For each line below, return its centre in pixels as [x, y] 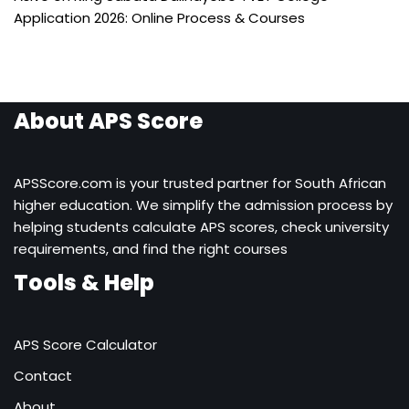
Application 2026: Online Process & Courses [159, 17]
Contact [43, 376]
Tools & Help [84, 283]
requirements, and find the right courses [151, 249]
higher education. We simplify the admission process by [203, 205]
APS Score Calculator [85, 345]
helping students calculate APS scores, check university [201, 227]
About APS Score [108, 121]
